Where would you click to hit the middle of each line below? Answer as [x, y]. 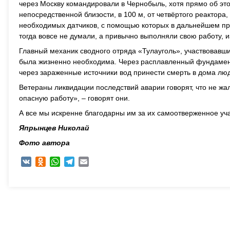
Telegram [90, 162]
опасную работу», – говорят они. [74, 98]
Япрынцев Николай [54, 128]
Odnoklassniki [68, 162]
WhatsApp [77, 162]
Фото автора [44, 143]
